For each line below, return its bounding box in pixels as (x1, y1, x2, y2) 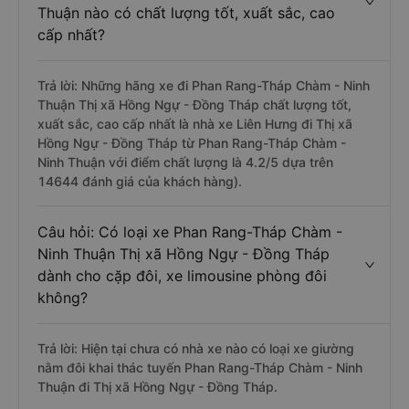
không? (37, 288, 88, 307)
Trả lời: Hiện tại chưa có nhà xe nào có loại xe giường (37, 341, 354, 356)
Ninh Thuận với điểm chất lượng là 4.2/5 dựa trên (37, 154, 333, 170)
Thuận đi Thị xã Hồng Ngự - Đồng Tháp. (37, 379, 278, 394)
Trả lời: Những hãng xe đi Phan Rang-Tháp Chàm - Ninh (37, 78, 370, 93)
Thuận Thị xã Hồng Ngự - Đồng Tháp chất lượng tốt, (37, 97, 351, 112)
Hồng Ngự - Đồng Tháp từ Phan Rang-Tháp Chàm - (37, 135, 346, 151)
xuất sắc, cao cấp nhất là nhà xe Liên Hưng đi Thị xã (37, 116, 352, 131)
